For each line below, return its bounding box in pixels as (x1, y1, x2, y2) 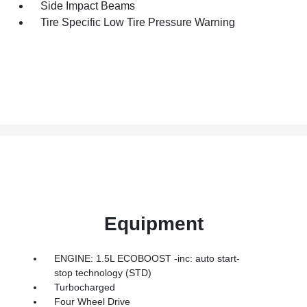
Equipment (103, 212, 204, 234)
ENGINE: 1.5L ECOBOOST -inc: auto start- (53, 252, 240, 264)
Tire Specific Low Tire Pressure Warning (40, 16, 236, 28)
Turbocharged (53, 281, 115, 293)
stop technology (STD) (53, 267, 151, 278)
